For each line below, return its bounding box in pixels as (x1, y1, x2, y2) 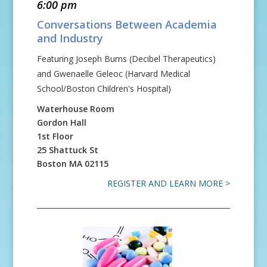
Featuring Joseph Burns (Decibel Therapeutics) (37, 53, 216, 64)
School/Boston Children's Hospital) (37, 83, 172, 94)
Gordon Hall (37, 117, 87, 128)
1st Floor (37, 131, 74, 142)
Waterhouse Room (37, 103, 115, 114)
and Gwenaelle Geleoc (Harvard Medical (37, 68, 191, 79)
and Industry (37, 31, 104, 45)
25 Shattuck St (37, 144, 99, 156)
